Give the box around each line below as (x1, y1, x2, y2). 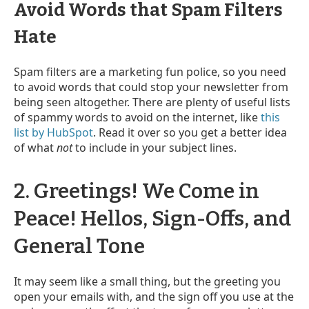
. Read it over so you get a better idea (93, 124, 287, 140)
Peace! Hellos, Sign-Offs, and (14, 206, 291, 231)
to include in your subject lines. (72, 139, 237, 155)
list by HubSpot (14, 124, 93, 140)
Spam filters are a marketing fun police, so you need (14, 63, 286, 79)
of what (14, 139, 57, 155)
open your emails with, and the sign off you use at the (14, 288, 294, 304)
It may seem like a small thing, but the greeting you (14, 273, 281, 289)
